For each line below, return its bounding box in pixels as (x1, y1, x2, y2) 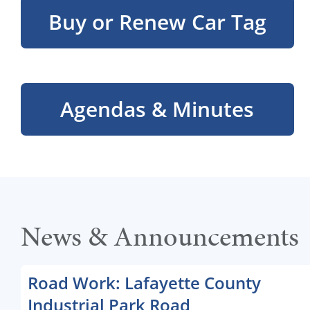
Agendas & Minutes (60, 95, 255, 123)
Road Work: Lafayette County (28, 271, 261, 294)
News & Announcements (21, 217, 299, 255)
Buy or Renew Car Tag (48, 8, 266, 36)
